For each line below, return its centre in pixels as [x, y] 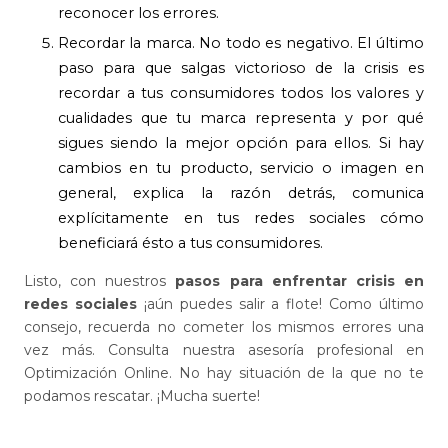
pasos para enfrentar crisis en [300, 281]
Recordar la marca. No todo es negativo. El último [240, 42]
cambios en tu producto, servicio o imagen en [240, 167]
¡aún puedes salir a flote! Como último [280, 304]
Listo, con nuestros [100, 281]
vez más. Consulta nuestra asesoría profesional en [224, 350]
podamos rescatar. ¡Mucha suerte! [142, 396]
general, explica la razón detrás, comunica [240, 192]
